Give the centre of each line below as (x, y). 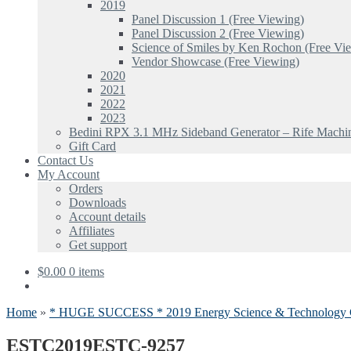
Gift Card (92, 146)
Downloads (98, 202)
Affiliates (92, 230)
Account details (107, 216)
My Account (69, 174)
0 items (87, 271)
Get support (98, 244)
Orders (86, 188)
